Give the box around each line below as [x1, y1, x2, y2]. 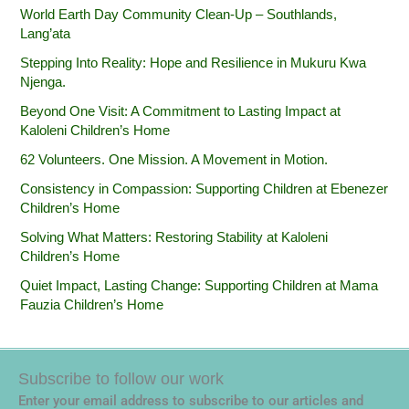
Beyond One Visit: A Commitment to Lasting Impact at [20, 103, 341, 119]
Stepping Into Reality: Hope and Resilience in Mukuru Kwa [20, 55, 367, 70]
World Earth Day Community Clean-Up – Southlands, [20, 7, 338, 23]
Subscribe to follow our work [18, 370, 224, 389]
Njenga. [20, 74, 67, 89]
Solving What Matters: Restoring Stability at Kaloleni [20, 229, 329, 245]
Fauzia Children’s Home [20, 297, 164, 312]
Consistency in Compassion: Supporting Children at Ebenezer [20, 181, 389, 196]
